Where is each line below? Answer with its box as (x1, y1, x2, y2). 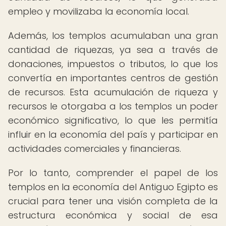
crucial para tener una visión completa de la (8, 195, 218, 207)
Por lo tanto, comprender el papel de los (8, 166, 218, 179)
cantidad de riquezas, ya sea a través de (8, 43, 218, 56)
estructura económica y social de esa (8, 209, 218, 221)
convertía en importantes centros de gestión (8, 72, 218, 84)
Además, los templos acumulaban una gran (8, 29, 218, 42)
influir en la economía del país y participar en (8, 128, 218, 141)
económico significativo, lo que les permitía (8, 114, 218, 127)
